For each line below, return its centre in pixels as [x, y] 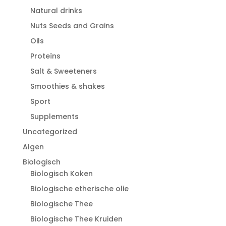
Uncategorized [50, 131]
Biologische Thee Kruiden [76, 219]
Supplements [54, 116]
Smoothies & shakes [67, 86]
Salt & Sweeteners [63, 71]
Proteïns [45, 56]
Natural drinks [56, 10]
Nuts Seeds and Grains [72, 25]
